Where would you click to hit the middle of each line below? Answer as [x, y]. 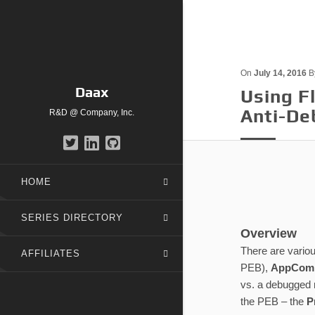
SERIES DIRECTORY [72, 218]
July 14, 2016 [280, 73]
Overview [269, 233]
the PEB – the [274, 301]
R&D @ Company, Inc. [91, 112]
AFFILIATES [51, 253]
